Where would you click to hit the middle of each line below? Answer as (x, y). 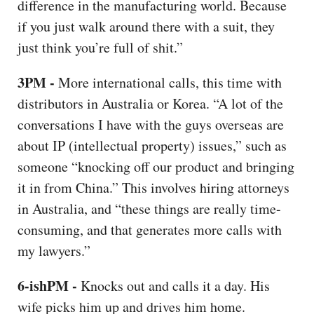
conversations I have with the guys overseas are (151, 124)
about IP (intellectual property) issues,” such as (152, 145)
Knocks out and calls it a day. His (173, 285)
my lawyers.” (54, 250)
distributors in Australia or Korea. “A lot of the (150, 103)
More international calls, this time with (168, 82)
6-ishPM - (47, 285)
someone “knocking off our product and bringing (156, 166)
